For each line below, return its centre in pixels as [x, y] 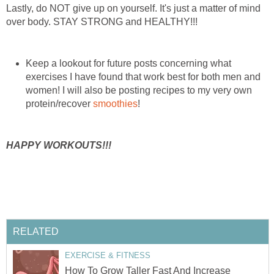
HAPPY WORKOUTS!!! [59, 145]
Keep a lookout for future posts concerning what [128, 63]
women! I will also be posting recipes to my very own [139, 90]
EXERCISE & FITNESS [108, 256]
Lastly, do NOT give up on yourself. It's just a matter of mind [133, 8]
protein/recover [59, 103]
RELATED [36, 232]
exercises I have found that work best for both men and [143, 76]
